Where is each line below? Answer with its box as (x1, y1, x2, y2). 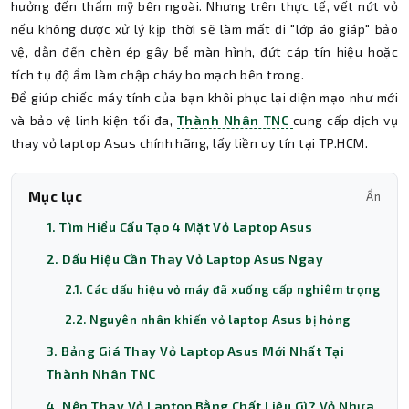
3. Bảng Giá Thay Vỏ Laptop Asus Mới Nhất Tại (47, 343, 345, 359)
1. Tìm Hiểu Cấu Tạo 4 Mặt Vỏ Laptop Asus (47, 219, 313, 235)
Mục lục (28, 188, 83, 204)
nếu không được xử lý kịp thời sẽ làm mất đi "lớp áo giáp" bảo (11, 21, 398, 37)
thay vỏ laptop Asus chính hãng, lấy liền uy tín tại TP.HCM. (11, 135, 369, 151)
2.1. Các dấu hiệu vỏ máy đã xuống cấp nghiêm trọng (65, 282, 380, 297)
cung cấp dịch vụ (292, 112, 398, 128)
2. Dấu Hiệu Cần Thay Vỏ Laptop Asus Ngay (47, 251, 324, 267)
